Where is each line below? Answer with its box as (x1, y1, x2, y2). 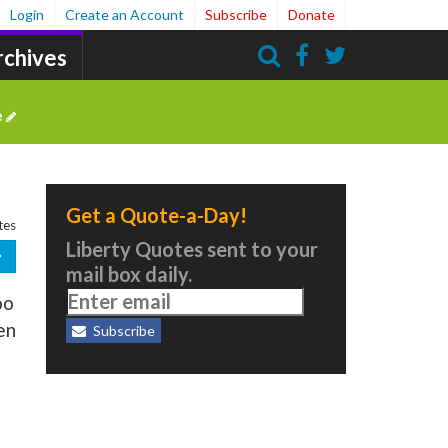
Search (341, 88, 388, 107)
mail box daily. (66, 262, 192, 286)
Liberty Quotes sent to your (66, 237, 318, 261)
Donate (288, 6, 335, 23)
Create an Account (65, 6, 184, 23)
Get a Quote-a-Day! (66, 203, 247, 227)
